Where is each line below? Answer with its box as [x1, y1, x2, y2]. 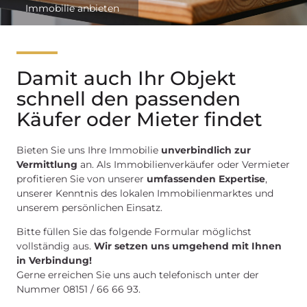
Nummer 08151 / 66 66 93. [16, 283, 140, 296]
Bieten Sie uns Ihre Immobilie [16, 144, 161, 156]
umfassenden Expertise [147, 173, 265, 185]
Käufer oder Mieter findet [16, 108, 262, 131]
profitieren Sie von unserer [16, 173, 147, 185]
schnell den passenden [16, 87, 241, 110]
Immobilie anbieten [25, 2, 119, 14]
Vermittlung [16, 158, 77, 171]
